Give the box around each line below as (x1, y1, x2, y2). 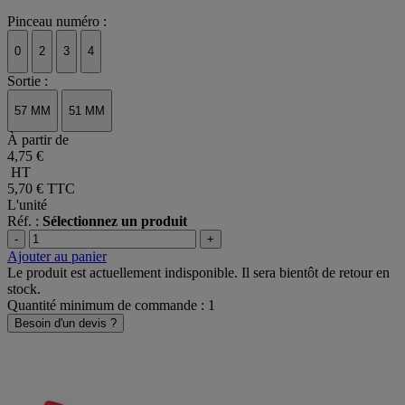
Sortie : (7, 72, 48, 89)
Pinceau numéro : (7, 14, 107, 30)
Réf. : (7, 213, 42, 230)
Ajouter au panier (7, 249, 107, 265)
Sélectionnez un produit (42, 213, 187, 230)
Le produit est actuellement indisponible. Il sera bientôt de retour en (7, 265, 390, 281)
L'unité (7, 197, 47, 213)
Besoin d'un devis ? (14, 316, 117, 331)
